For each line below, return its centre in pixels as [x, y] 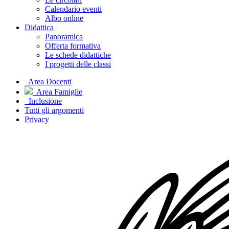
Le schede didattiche [78, 55]
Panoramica [64, 37]
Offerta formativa [73, 46]
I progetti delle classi [78, 64]
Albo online [64, 18]
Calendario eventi [73, 9]
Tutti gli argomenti [54, 110]
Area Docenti [48, 82]
